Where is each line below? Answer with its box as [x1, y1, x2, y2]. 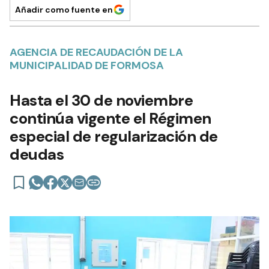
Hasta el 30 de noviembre [10, 89, 193, 110]
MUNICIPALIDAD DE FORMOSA [10, 58, 164, 73]
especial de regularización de [10, 125, 218, 147]
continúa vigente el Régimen [10, 107, 211, 128]
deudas [10, 144, 64, 165]
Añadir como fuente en [15, 4, 113, 15]
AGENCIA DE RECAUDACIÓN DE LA [10, 44, 183, 59]
